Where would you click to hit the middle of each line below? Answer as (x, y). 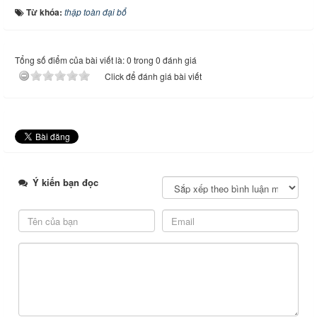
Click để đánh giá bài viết (153, 76)
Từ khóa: (45, 12)
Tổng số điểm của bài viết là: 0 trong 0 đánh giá (106, 60)
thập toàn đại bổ (96, 12)
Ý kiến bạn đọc (64, 183)
